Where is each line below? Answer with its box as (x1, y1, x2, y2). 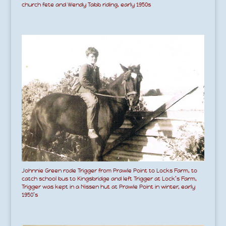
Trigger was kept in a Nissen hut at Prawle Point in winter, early (21, 183, 195, 190)
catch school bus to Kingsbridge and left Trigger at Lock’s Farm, (21, 175, 197, 182)
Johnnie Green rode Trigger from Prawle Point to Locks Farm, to (21, 166, 197, 174)
